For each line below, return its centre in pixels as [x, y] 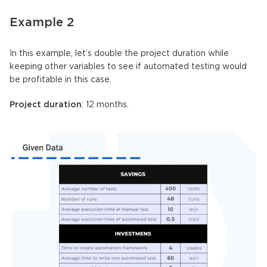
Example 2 [42, 23]
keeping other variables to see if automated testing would [128, 67]
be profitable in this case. [60, 80]
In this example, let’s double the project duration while [119, 54]
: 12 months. [105, 105]
